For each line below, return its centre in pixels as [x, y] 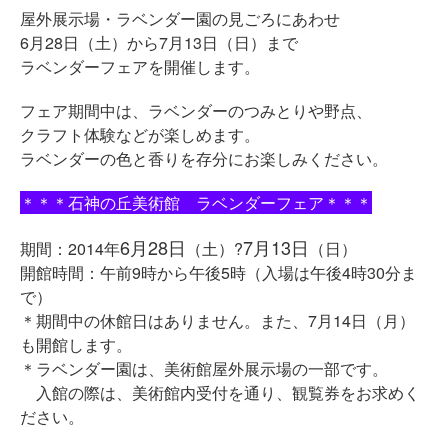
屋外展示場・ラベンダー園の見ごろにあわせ [180, 18]
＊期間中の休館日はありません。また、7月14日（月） [217, 320]
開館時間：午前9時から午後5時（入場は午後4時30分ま [218, 272]
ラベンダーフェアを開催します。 [140, 66]
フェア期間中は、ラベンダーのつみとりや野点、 [196, 110]
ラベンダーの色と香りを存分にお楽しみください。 [204, 158]
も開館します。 [76, 344]
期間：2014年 [70, 248]
